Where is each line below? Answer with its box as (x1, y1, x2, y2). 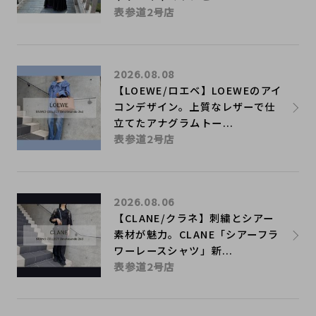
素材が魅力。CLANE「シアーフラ (114, 226, 279, 241)
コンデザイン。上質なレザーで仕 (114, 99, 276, 114)
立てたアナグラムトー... (114, 115, 234, 130)
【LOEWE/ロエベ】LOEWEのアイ (114, 83, 282, 98)
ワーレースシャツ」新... (114, 242, 233, 257)
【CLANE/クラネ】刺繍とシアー (114, 209, 274, 225)
